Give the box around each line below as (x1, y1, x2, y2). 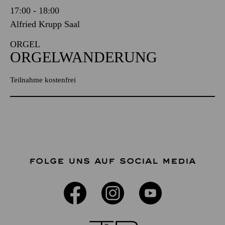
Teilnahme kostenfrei (10, 75, 76, 84)
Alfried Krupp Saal (10, 19, 80, 29)
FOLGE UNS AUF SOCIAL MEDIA (29, 156, 196, 166)
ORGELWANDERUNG (10, 48, 157, 65)
